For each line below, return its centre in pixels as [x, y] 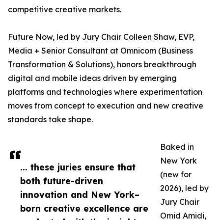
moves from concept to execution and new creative [106, 106]
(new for [176, 175]
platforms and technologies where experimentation [105, 92]
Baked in [177, 147]
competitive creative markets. [65, 10]
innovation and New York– [80, 195]
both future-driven [62, 181]
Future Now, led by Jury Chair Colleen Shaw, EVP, [101, 37]
